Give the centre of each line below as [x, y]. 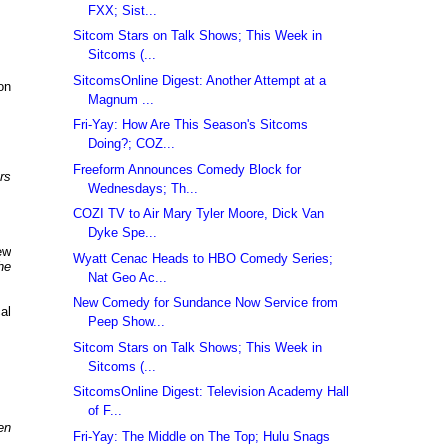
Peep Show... [127, 322]
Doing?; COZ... [132, 144]
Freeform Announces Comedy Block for [187, 169]
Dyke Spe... [123, 233]
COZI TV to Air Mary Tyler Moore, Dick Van [199, 214]
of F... [105, 411]
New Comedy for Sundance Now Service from [206, 303]
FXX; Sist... [123, 10]
